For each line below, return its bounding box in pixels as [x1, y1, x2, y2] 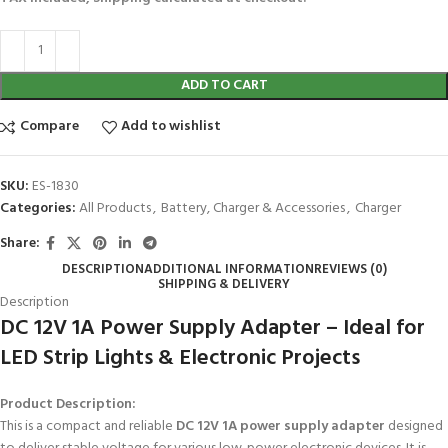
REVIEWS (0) [313, 258, 387, 280]
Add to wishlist [121, 115, 222, 139]
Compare [19, 115, 79, 139]
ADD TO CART [180, 73, 268, 97]
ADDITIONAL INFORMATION [143, 258, 314, 280]
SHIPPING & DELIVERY [158, 273, 290, 295]
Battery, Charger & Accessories [161, 196, 345, 220]
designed [385, 414, 443, 438]
